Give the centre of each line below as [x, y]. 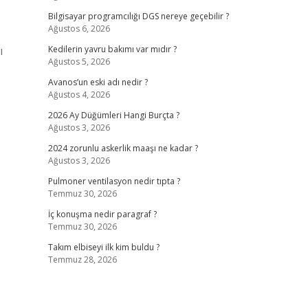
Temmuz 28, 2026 [82, 260]
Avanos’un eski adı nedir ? [98, 82]
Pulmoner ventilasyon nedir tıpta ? [114, 181]
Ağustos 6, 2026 [79, 29]
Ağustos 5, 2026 [79, 62]
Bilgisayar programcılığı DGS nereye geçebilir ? [138, 16]
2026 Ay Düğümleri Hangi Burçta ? [113, 115]
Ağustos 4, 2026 [79, 95]
